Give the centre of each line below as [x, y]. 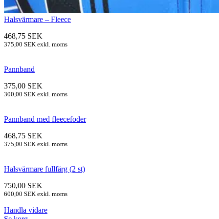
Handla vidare [26, 210]
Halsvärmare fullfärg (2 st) [44, 169]
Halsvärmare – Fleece [37, 20]
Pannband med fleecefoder [45, 119]
